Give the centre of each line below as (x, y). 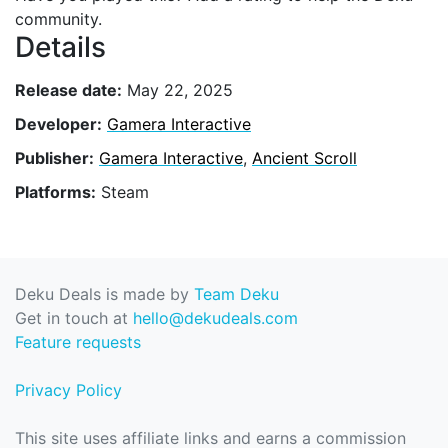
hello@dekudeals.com (215, 318)
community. (58, 19)
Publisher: (54, 157)
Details (60, 47)
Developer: (58, 123)
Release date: (68, 89)
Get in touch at (74, 318)
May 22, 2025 (177, 89)
